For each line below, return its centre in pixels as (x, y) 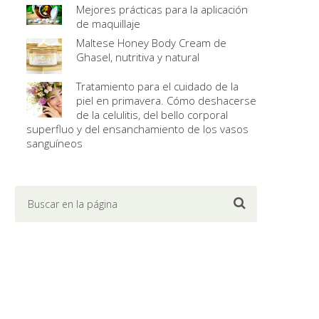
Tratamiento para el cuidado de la (157, 86)
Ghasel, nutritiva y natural (138, 57)
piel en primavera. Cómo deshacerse (166, 100)
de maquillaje (108, 23)
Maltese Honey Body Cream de (151, 43)
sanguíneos (54, 143)
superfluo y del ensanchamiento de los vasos (137, 129)
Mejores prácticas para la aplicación (162, 9)
